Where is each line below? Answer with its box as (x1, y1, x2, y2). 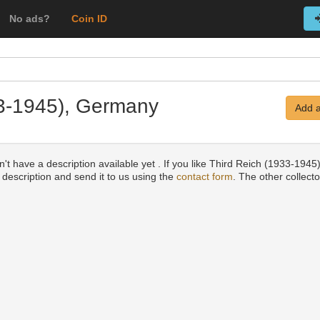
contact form (176, 171, 233, 182)
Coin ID (71, 13, 107, 24)
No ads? (9, 13, 50, 24)
